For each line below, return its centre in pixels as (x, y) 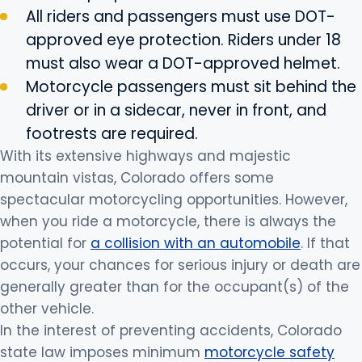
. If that (325, 243)
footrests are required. (112, 134)
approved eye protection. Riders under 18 (183, 40)
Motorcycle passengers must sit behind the (191, 87)
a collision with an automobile (196, 243)
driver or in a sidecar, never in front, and (176, 110)
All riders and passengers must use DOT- (181, 17)
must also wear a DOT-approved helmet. (183, 63)
